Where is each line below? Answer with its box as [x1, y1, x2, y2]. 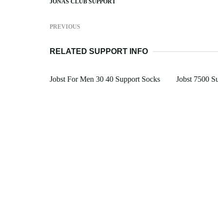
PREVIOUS [50, 23, 80, 31]
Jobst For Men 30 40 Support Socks [50, 75, 160, 84]
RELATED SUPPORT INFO [50, 47, 148, 56]
